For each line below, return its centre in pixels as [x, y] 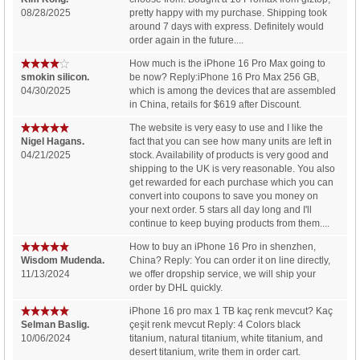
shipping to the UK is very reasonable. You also [233, 168]
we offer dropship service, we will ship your [223, 274]
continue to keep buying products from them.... [230, 223]
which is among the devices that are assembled [233, 90]
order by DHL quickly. [176, 287]
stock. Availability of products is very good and [229, 155]
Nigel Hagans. [53, 141]
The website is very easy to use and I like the [227, 127]
